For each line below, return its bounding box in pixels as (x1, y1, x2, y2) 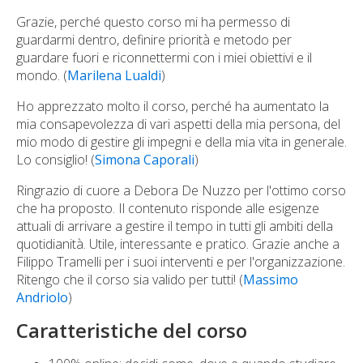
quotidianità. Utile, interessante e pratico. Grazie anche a (16, 235, 340, 253)
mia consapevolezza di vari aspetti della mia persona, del (16, 115, 340, 133)
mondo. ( (16, 66, 67, 84)
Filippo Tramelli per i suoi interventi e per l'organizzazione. (16, 253, 345, 271)
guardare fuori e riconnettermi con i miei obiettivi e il (16, 49, 312, 66)
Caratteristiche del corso (16, 317, 247, 344)
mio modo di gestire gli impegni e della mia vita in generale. (16, 133, 347, 151)
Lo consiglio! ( (16, 151, 95, 169)
